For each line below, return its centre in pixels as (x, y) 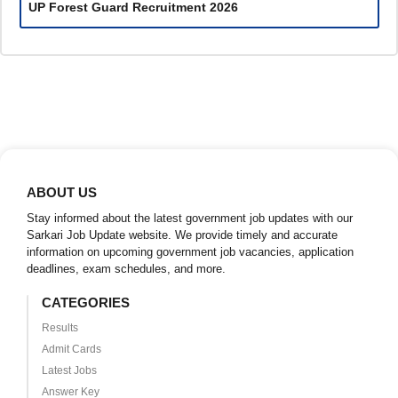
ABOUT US (62, 193)
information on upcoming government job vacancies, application (190, 252)
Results (60, 328)
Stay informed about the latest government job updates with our (190, 219)
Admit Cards (71, 350)
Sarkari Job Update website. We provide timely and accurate (182, 235)
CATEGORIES (85, 303)
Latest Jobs (69, 371)
